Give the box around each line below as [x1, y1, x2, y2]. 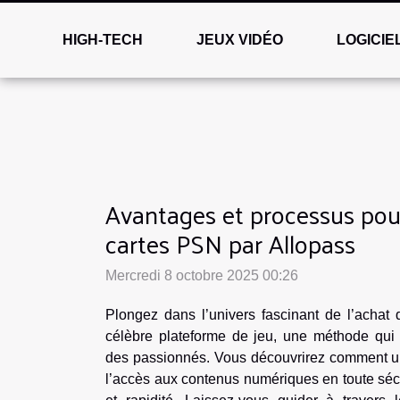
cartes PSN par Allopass [105, 221, 355, 266]
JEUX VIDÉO [196, 32, 284, 47]
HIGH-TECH [62, 32, 144, 47]
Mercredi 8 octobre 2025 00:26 [105, 268, 298, 283]
